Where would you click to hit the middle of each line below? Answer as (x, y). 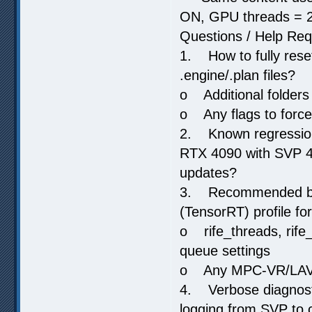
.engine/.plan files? (237, 75)
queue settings (225, 250)
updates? (208, 172)
